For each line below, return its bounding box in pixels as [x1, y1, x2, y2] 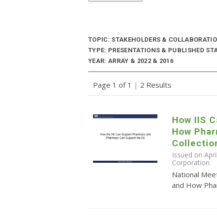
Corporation [172, 158, 210, 168]
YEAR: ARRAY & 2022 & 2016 [88, 57, 174, 65]
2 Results [138, 80, 171, 90]
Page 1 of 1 [93, 80, 134, 90]
